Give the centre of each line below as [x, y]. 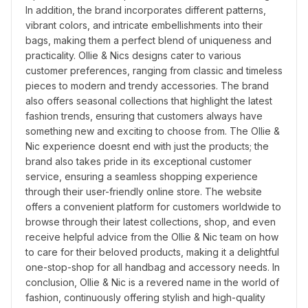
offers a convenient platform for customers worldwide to [153, 207]
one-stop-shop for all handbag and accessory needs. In [153, 267]
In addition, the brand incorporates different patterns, [146, 10]
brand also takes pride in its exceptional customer [139, 161]
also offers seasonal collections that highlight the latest [149, 101]
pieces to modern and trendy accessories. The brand [147, 86]
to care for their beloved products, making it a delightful [152, 252]
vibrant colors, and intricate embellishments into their [144, 25]
